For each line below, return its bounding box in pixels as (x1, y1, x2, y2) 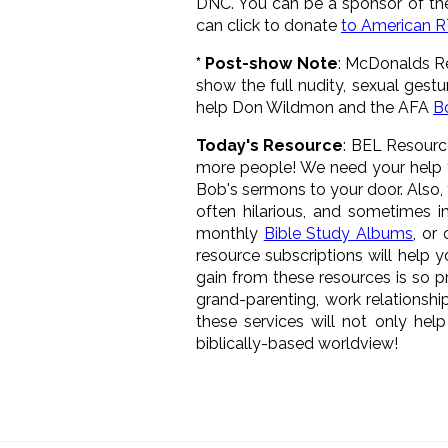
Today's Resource (196, 135, 344, 155)
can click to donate (196, 15, 341, 35)
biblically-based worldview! (196, 333, 398, 353)
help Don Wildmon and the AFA (196, 97, 433, 117)
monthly (196, 223, 264, 243)
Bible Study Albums (263, 223, 414, 243)
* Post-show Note (196, 53, 338, 73)
